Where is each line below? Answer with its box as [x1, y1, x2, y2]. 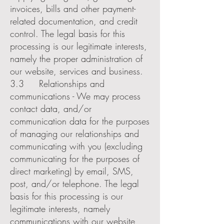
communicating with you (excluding [10, 140, 142, 152]
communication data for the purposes [10, 115, 149, 127]
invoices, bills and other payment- [10, 2, 135, 14]
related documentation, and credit [10, 15, 137, 27]
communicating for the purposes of [10, 152, 139, 164]
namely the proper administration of [10, 52, 142, 64]
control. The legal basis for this [10, 27, 125, 39]
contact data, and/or [10, 102, 91, 114]
